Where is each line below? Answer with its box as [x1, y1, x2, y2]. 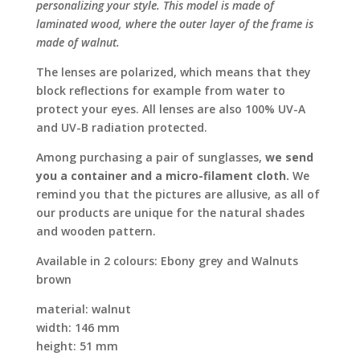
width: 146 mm [35, 320, 120, 336]
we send [264, 149, 313, 166]
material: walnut [35, 301, 131, 317]
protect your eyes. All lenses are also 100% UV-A [35, 101, 305, 117]
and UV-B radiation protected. [35, 120, 207, 136]
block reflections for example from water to [35, 83, 285, 99]
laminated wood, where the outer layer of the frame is [35, 16, 313, 32]
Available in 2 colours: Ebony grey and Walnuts [35, 253, 298, 269]
